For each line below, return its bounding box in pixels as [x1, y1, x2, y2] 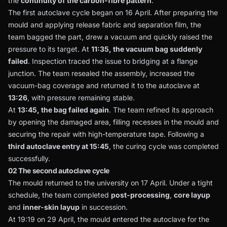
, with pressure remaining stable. [27, 93, 135, 102]
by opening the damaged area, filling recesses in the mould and [8, 118, 219, 127]
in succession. [80, 203, 128, 212]
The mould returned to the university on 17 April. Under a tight [8, 178, 213, 187]
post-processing [111, 191, 170, 200]
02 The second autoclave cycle [8, 166, 109, 175]
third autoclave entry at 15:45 [8, 142, 109, 151]
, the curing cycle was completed [109, 142, 219, 151]
